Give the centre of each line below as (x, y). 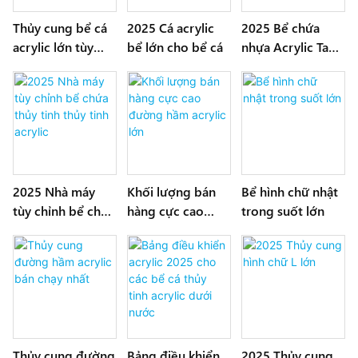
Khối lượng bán (172, 192)
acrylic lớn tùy (53, 47)
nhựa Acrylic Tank (292, 47)
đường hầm (161, 230)
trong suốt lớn (283, 211)
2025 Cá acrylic (171, 28)
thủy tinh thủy (53, 230)
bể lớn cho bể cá (175, 47)
